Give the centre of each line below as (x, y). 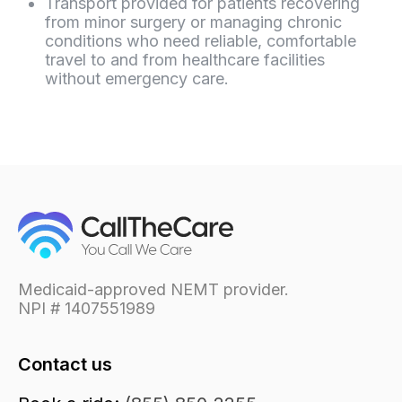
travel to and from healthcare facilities (185, 60)
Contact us (65, 365)
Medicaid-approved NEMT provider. (153, 290)
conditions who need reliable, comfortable (201, 41)
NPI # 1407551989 (87, 309)
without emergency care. (137, 79)
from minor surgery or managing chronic (193, 22)
